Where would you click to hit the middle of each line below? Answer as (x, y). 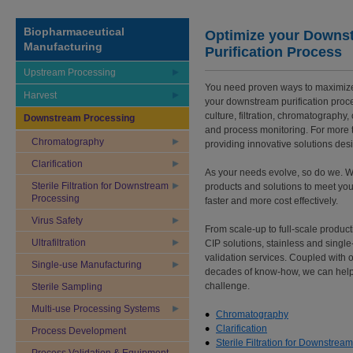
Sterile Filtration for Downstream (100, 186)
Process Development (79, 331)
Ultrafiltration (59, 243)
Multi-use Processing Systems (96, 309)
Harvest (40, 95)
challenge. (227, 286)
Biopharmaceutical (74, 32)
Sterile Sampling (67, 287)
